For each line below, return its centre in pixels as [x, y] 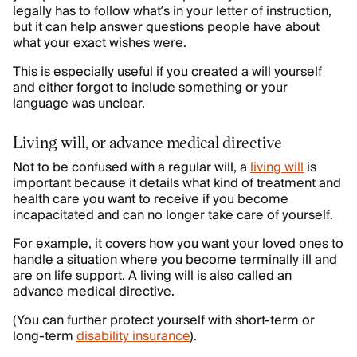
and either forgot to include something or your [150, 88]
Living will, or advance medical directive [147, 142]
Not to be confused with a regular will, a [131, 167]
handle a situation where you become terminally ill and [175, 260]
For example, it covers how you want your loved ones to [178, 244]
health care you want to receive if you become [151, 199]
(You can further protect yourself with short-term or [164, 320]
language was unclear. [79, 104]
